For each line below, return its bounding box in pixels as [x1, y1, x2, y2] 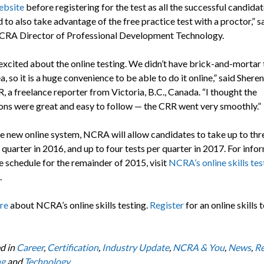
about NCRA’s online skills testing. [8, 199, 150, 210]
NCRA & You [172, 241, 225, 253]
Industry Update [101, 241, 169, 253]
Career [16, 241, 44, 253]
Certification [47, 241, 98, 253]
